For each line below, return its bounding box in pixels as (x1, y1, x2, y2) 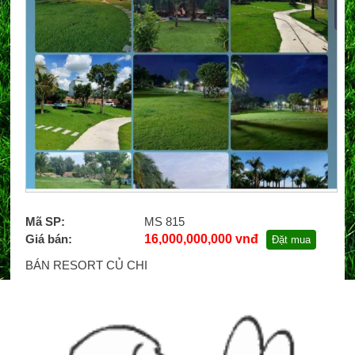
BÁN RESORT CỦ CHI (25, 258, 147, 272)
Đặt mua (271, 233, 311, 246)
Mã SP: (25, 214, 65, 228)
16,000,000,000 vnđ (143, 231, 258, 246)
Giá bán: (25, 231, 72, 246)
